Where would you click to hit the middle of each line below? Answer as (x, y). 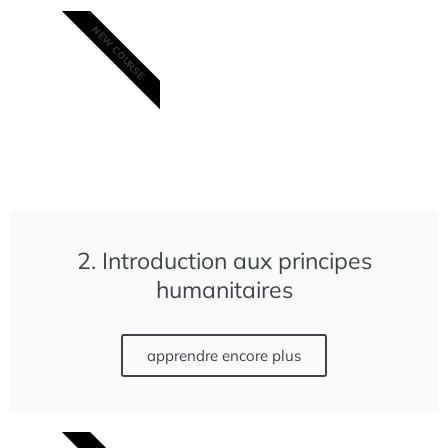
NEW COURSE (118, 52)
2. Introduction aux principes (224, 260)
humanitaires (224, 289)
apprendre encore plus (224, 355)
